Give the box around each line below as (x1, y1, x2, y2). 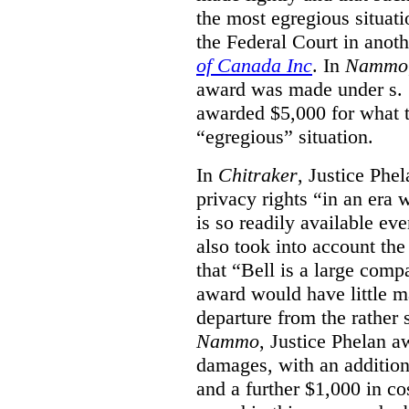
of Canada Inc (196, 53, 312, 77)
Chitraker (218, 163, 298, 186)
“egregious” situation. (196, 124, 373, 148)
